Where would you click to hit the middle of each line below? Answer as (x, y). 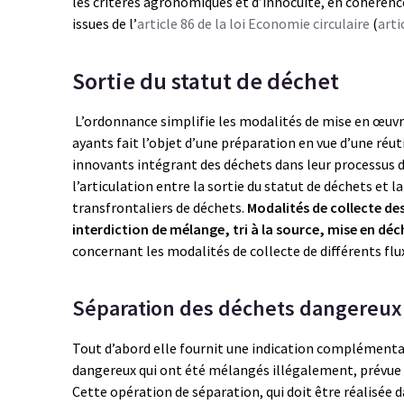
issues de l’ (105, 23)
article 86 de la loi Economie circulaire (253, 23)
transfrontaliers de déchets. (160, 207)
